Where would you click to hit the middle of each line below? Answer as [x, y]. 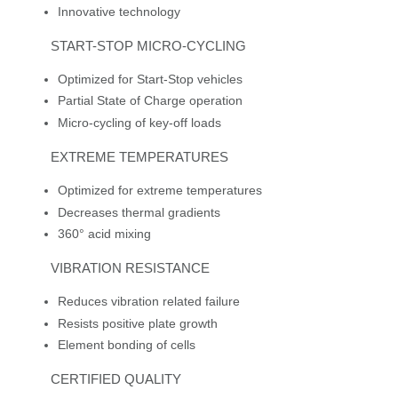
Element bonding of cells [126, 345]
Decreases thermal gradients [139, 212]
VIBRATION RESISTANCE [130, 268]
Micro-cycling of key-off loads [139, 122]
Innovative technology [119, 11]
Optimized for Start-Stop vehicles [150, 79]
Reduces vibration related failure [148, 302]
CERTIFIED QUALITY [115, 379]
